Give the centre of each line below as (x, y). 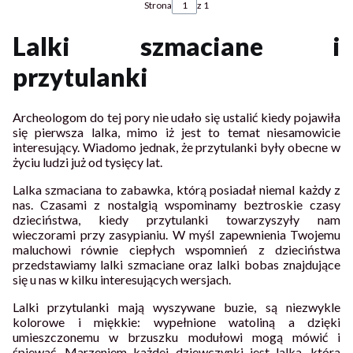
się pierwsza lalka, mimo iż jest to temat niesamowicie (176, 132)
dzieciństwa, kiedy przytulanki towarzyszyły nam (176, 219)
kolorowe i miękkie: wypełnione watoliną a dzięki (176, 321)
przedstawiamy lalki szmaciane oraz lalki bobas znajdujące (176, 264)
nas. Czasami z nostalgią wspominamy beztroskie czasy (176, 204)
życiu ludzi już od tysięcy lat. (87, 162)
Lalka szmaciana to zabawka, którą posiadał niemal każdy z (176, 189)
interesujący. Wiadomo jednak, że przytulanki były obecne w (176, 147)
